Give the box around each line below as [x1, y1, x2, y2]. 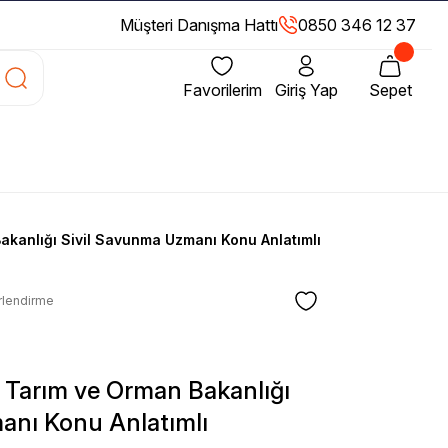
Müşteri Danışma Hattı [120, 15, 278, 35]
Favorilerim [182, 80, 262, 100]
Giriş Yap [274, 80, 338, 100]
